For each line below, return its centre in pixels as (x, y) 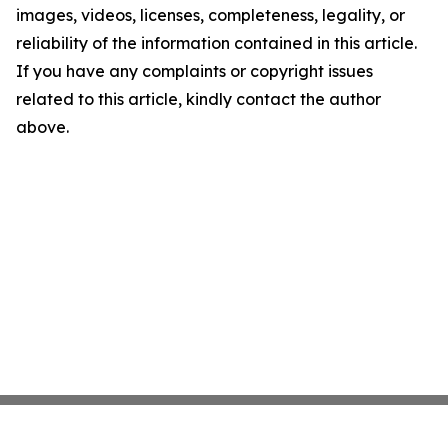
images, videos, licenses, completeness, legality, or (210, 15)
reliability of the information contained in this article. (216, 43)
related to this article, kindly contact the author (198, 99)
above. (42, 127)
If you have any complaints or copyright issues (194, 71)
